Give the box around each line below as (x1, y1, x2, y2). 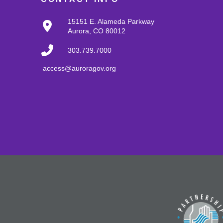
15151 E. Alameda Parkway (68, 17, 154, 25)
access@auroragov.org (43, 64, 116, 72)
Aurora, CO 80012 (68, 26, 125, 35)
